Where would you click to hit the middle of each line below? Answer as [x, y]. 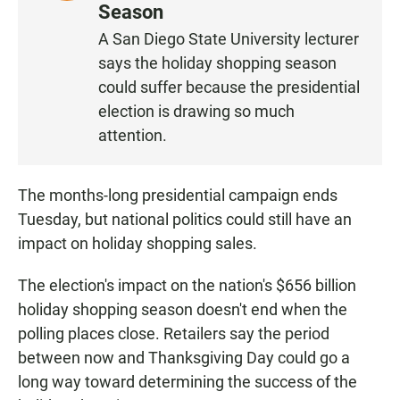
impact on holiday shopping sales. [137, 244]
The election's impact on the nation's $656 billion [187, 286]
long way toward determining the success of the [187, 382]
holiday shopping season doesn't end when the [183, 310]
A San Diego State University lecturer [229, 39]
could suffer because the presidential [229, 87]
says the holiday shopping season [217, 63]
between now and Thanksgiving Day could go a [184, 358]
